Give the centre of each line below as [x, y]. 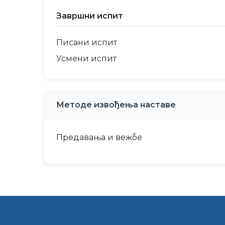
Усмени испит [86, 59]
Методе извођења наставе [116, 105]
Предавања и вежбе [99, 137]
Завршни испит [90, 16]
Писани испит [87, 42]
